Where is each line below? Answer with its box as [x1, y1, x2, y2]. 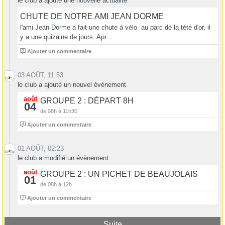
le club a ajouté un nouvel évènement [18, 81, 126, 89]
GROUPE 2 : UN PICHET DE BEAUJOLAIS [40, 170, 198, 179]
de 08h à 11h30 [40, 108, 77, 115]
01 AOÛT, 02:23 [18, 145, 64, 153]
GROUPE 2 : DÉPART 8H [40, 96, 134, 105]
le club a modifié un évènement [18, 154, 108, 162]
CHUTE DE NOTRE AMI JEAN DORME [20, 12, 164, 21]
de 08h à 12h [40, 181, 72, 188]
